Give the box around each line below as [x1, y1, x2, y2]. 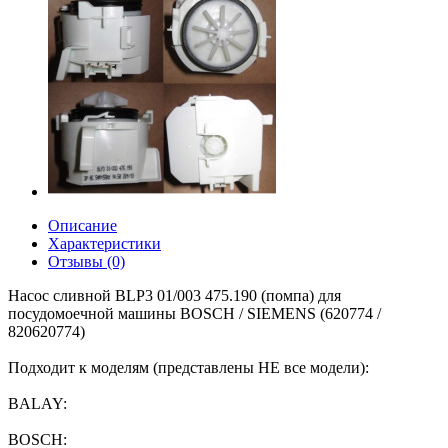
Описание [48, 217, 117, 234]
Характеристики [48, 235, 161, 252]
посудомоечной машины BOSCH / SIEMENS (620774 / [8, 305, 381, 322]
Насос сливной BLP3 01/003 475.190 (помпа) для [8, 287, 341, 304]
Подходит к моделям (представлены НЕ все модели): [8, 359, 369, 376]
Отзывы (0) [48, 253, 125, 270]
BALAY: [8, 395, 67, 412]
